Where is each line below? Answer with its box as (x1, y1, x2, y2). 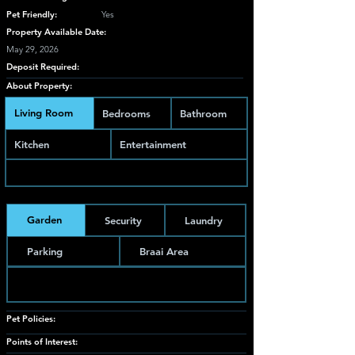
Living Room (14, 106, 73, 119)
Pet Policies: (6, 313, 55, 324)
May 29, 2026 (6, 44, 59, 55)
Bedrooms (102, 107, 151, 120)
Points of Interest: (6, 336, 78, 347)
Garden (27, 213, 62, 226)
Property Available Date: (6, 26, 106, 37)
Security (105, 214, 142, 227)
